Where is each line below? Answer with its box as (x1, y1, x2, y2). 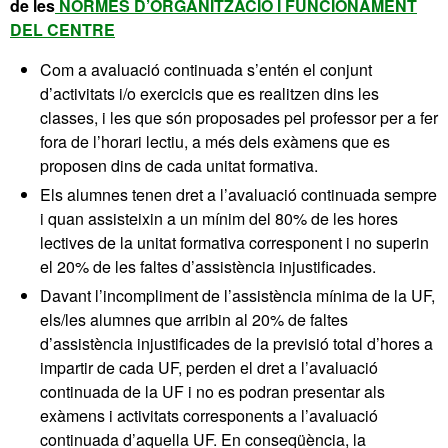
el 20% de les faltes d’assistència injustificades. (40, 255, 376, 278)
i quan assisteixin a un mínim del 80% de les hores (40, 207, 398, 230)
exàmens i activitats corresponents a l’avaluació (40, 404, 378, 427)
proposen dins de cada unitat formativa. (40, 154, 318, 177)
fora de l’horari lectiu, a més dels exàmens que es (40, 130, 390, 153)
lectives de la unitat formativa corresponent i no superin (40, 231, 429, 254)
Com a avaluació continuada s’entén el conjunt (40, 58, 372, 81)
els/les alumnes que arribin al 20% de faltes (40, 308, 348, 331)
